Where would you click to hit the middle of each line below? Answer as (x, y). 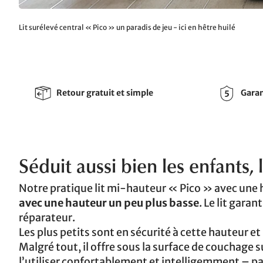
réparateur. (47, 217)
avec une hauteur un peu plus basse (109, 203)
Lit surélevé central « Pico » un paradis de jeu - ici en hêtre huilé (127, 27)
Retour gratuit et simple (105, 93)
